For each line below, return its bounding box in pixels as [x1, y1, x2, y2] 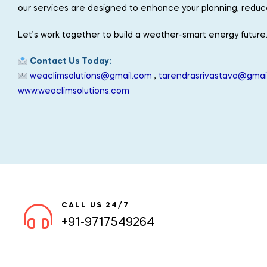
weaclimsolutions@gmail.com [29, 72, 152, 81]
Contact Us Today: [29, 57, 111, 66]
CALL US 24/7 [61, 201, 129, 209]
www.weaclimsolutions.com [18, 87, 129, 96]
